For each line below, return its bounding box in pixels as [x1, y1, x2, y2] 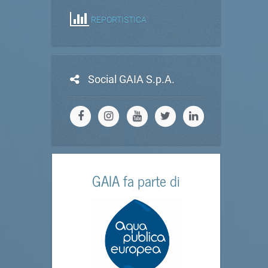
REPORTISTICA [91, 14, 147, 25]
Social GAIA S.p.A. [88, 72, 175, 86]
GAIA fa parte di [92, 168, 181, 192]
